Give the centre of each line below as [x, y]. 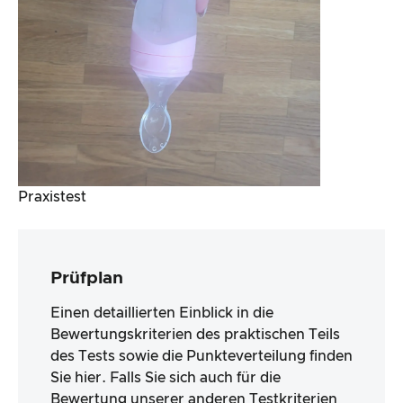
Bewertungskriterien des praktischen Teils [195, 334]
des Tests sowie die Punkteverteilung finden [201, 356]
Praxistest [52, 197]
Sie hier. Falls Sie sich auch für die [166, 377]
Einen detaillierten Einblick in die [162, 313]
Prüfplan [87, 278]
